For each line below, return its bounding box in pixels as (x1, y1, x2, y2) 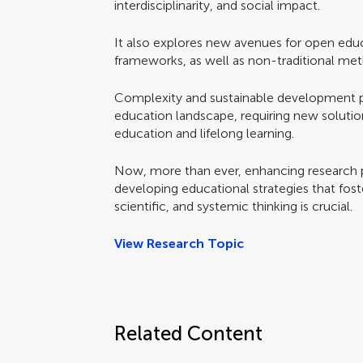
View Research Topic (114, 236, 245, 251)
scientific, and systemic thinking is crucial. (114, 199, 353, 214)
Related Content (114, 322, 263, 345)
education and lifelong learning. (114, 126, 295, 141)
